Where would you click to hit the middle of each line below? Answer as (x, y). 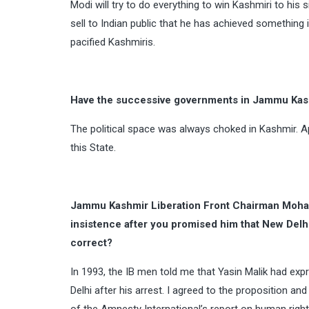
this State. (93, 148)
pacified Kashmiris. (113, 42)
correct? (91, 243)
